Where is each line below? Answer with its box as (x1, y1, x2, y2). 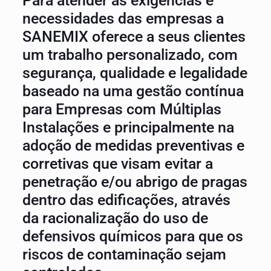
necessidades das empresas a (22, 10, 224, 27)
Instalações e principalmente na (22, 119, 234, 136)
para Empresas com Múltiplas (22, 100, 221, 118)
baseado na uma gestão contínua (22, 82, 244, 100)
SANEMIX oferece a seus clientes (22, 28, 246, 45)
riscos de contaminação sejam (22, 246, 226, 263)
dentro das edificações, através (22, 191, 230, 209)
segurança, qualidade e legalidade (22, 64, 247, 82)
